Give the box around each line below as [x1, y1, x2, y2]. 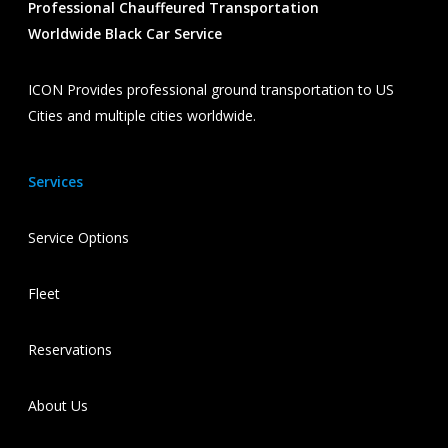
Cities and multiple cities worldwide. [28, 106, 256, 125]
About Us [28, 396, 88, 415]
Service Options [28, 228, 129, 247]
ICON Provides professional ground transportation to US [28, 80, 394, 99]
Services [28, 172, 83, 191]
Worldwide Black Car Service [28, 24, 222, 43]
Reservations [28, 340, 112, 359]
